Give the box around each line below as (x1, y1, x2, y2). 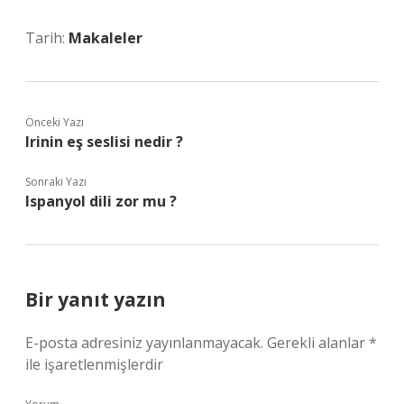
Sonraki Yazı (25, 174, 87, 189)
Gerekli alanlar (267, 333, 369, 353)
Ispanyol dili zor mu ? (25, 191, 177, 211)
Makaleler (69, 28, 142, 48)
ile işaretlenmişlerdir (25, 354, 163, 374)
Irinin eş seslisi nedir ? (25, 132, 183, 151)
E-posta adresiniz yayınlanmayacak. (25, 333, 263, 353)
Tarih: (25, 28, 69, 48)
